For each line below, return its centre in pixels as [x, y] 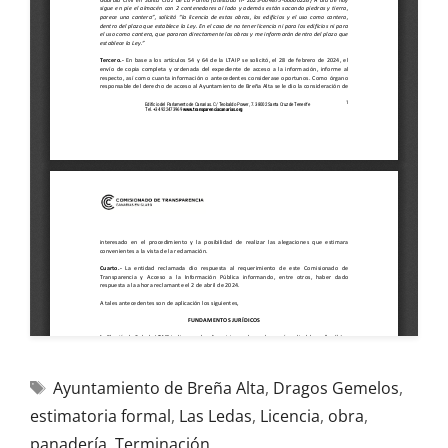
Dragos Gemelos [335, 388]
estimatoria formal [100, 416]
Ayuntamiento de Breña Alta [158, 388]
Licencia [290, 416]
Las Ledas [215, 416]
